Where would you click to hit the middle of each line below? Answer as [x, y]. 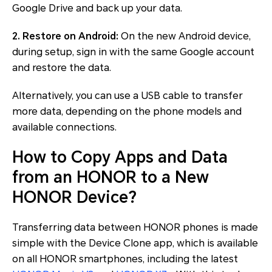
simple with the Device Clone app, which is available [135, 243]
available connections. [64, 127]
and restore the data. [62, 67]
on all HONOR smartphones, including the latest [125, 259]
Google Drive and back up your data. [97, 8]
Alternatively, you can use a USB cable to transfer [127, 95]
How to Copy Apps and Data [120, 157]
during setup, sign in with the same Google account [133, 52]
